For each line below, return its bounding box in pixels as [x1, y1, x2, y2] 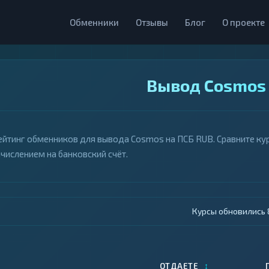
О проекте [222, 17, 265, 28]
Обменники [70, 17, 119, 28]
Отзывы [136, 17, 168, 28]
